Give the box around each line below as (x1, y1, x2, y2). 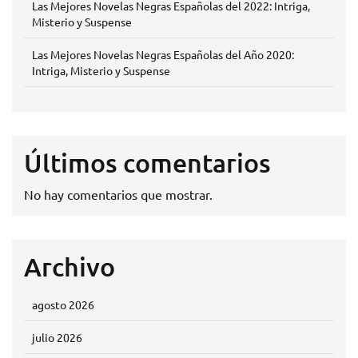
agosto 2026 (32, 297, 94, 312)
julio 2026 (32, 330, 82, 344)
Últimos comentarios (24, 147, 271, 178)
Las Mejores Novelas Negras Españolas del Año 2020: (32, 47, 294, 62)
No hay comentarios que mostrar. (24, 186, 213, 202)
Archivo (24, 251, 115, 282)
